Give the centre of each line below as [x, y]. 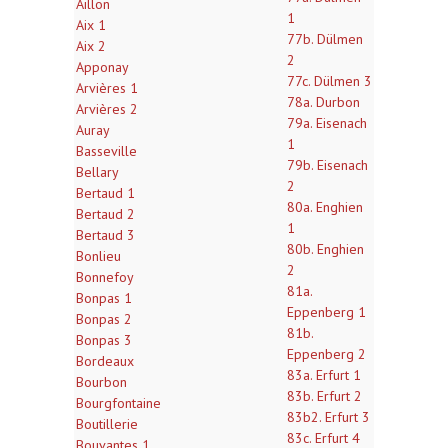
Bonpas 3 [104, 340]
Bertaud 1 [105, 193]
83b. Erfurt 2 [324, 396]
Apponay [102, 67]
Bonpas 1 [104, 298]
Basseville [106, 151]
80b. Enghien [325, 249]
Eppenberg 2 [326, 354]
